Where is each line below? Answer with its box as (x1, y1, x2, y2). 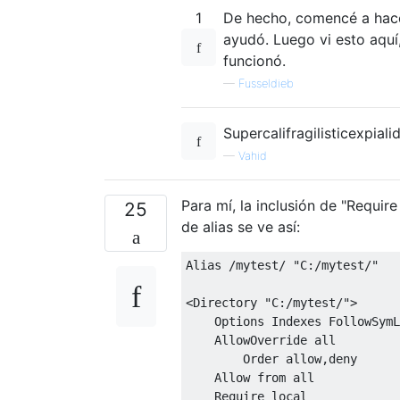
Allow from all (186, 370, 314, 385)
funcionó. (223, 51, 286, 70)
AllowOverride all (186, 332, 336, 347)
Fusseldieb (238, 76, 294, 90)
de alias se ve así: (181, 217, 300, 236)
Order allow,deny (186, 351, 357, 366)
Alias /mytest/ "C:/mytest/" (186, 257, 386, 272)
